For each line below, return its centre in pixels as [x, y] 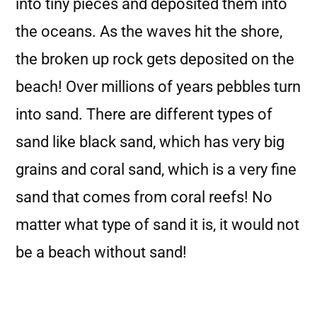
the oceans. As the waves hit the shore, [149, 31]
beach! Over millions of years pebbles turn [158, 87]
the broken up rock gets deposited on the [155, 59]
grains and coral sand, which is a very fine [156, 169]
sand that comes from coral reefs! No [144, 197]
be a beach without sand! [101, 252]
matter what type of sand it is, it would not [157, 225]
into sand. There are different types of [144, 114]
